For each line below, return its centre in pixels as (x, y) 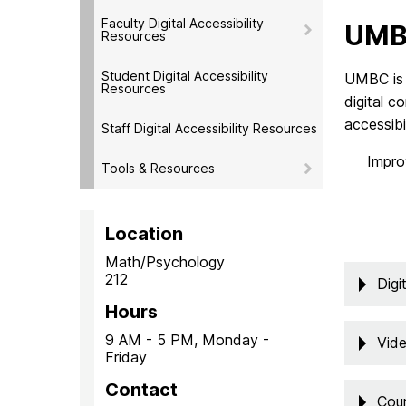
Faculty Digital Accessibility (183, 23)
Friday (126, 357)
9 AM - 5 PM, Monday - (187, 339)
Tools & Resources (158, 168)
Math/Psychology (165, 261)
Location (144, 233)
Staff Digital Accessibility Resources (209, 128)
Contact (141, 389)
